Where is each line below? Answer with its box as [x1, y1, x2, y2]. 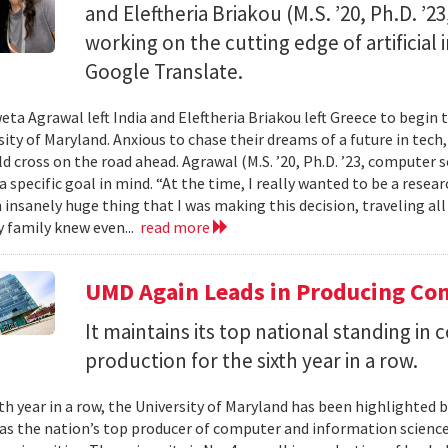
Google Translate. [85, 58, 244, 85]
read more [139, 217, 213, 237]
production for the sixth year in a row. [85, 347, 419, 374]
